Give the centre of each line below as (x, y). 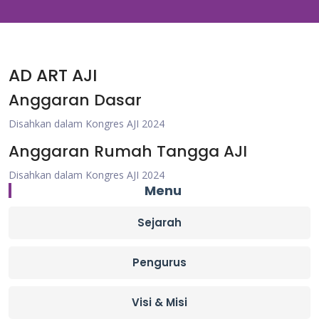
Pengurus (159, 262)
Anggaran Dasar (75, 100)
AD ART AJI (53, 75)
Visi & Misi (159, 302)
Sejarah (159, 223)
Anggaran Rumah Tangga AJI (128, 151)
